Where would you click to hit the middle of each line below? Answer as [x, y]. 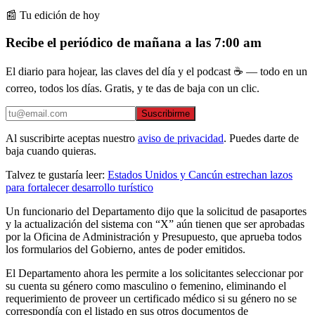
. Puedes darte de [261, 139]
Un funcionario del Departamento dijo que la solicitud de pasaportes [156, 212]
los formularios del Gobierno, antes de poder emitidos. [126, 250]
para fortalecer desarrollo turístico [79, 188]
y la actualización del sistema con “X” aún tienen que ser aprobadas [155, 224]
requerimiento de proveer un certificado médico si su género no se [151, 299]
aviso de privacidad [181, 139]
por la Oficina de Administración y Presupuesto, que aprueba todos [154, 237]
